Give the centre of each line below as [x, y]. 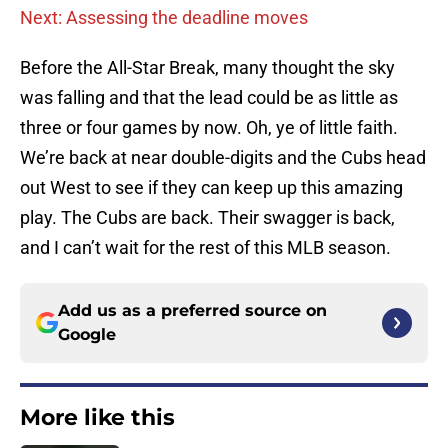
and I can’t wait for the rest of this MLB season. [205, 248]
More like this [97, 418]
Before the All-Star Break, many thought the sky [207, 68]
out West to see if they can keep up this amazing [211, 188]
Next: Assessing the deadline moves [164, 18]
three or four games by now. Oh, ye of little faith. [209, 128]
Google [87, 335]
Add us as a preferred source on [192, 311]
